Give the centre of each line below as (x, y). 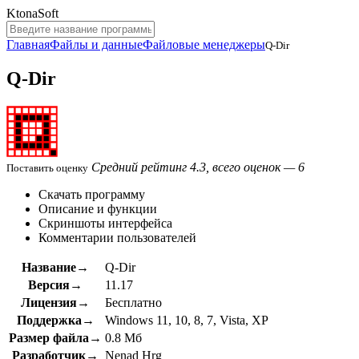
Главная (28, 44)
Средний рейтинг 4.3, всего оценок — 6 (198, 167)
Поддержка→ (55, 320)
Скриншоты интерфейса (105, 223)
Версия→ (55, 284)
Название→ (55, 267)
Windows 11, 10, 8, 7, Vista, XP (187, 320)
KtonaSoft (32, 13)
